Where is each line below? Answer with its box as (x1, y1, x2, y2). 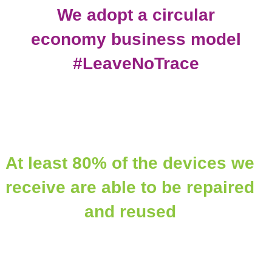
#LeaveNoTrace (73, 54, 199, 73)
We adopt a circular (57, 5, 215, 25)
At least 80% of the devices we (5, 154, 254, 173)
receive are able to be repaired (5, 178, 254, 197)
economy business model (31, 30, 241, 49)
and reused (84, 202, 176, 222)
